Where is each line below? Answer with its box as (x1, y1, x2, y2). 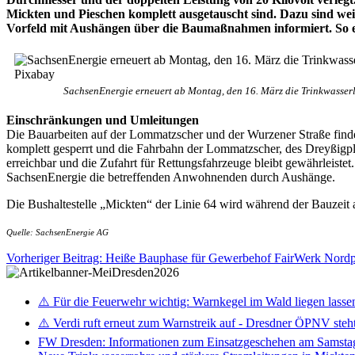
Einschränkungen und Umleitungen (6, 113, 199, 127)
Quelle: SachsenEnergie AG (6, 227, 109, 237)
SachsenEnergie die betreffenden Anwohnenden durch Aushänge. (6, 170, 335, 184)
